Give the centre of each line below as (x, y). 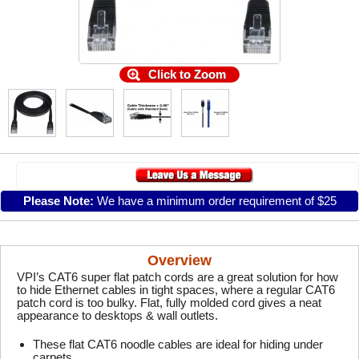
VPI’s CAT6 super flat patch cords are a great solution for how (177, 277)
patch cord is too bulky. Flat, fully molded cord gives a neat (169, 303)
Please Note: (58, 201)
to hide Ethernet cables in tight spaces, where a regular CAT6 (176, 290)
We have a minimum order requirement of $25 (215, 201)
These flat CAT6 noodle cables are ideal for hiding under (178, 344)
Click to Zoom (187, 74)
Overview (179, 260)
